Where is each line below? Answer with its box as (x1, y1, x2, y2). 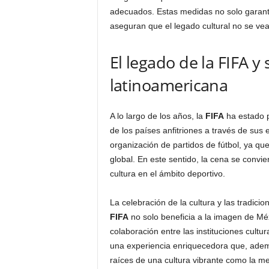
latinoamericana (109, 74, 228, 96)
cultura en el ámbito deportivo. (109, 169, 225, 178)
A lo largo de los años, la (109, 111, 205, 121)
